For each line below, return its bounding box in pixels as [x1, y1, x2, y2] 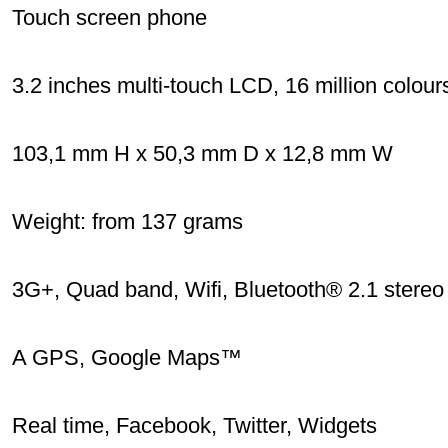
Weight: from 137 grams [12, 209, 243, 234]
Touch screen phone [12, 5, 207, 30]
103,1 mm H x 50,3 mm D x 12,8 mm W [12, 141, 393, 166]
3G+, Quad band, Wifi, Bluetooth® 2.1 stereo [12, 277, 444, 302]
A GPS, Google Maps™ [12, 345, 242, 370]
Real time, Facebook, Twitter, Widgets [12, 413, 377, 438]
